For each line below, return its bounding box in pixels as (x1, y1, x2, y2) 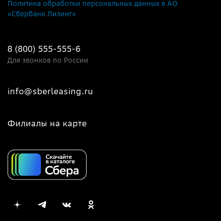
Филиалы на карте (7, 117, 87, 129)
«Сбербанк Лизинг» (7, 9, 76, 18)
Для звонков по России (7, 55, 88, 65)
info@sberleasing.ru (7, 85, 93, 97)
